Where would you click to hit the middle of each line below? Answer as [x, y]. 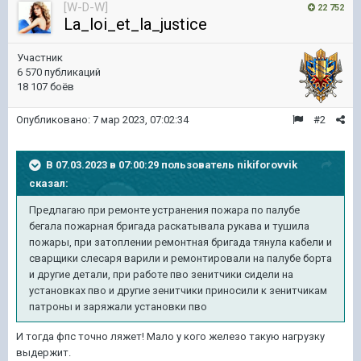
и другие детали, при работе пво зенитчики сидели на [161, 274]
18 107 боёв [46, 86]
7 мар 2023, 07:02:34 [141, 119]
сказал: [49, 183]
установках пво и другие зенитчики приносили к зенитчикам [178, 290]
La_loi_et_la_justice [135, 24]
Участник [40, 57]
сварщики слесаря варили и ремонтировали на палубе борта [180, 258]
